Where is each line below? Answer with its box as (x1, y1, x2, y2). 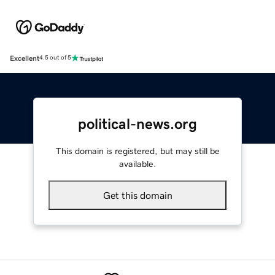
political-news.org (78, 116, 197, 131)
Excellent (10, 54, 39, 62)
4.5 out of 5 (39, 55, 71, 61)
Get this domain (103, 190, 172, 200)
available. (119, 159, 156, 168)
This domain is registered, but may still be (55, 146, 220, 155)
